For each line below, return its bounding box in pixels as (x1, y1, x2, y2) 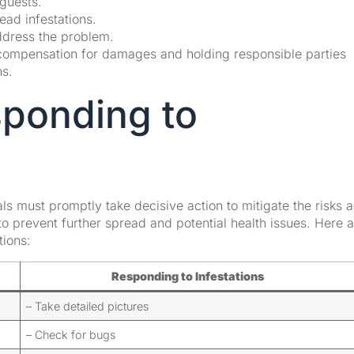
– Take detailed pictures (26, 299, 149, 313)
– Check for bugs (26, 327, 116, 341)
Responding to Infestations (111, 269, 264, 283)
